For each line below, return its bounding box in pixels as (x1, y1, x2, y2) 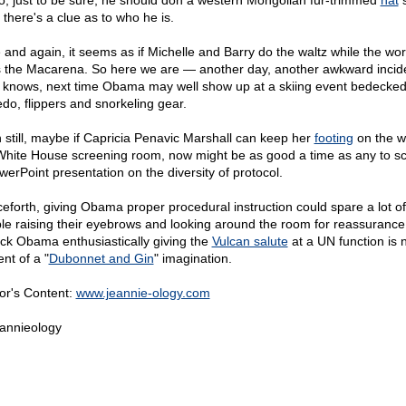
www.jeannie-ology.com (75, 285, 210, 300)
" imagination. (153, 251, 232, 266)
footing (314, 130, 353, 145)
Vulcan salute (211, 234, 288, 248)
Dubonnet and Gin (48, 251, 154, 266)
